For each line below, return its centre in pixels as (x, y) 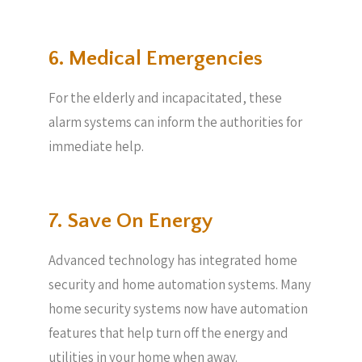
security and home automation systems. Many (180, 284)
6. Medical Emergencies (156, 58)
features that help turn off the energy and (168, 333)
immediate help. (96, 146)
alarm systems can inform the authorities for (175, 122)
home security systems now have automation (178, 309)
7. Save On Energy (131, 221)
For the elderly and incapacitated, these (165, 97)
